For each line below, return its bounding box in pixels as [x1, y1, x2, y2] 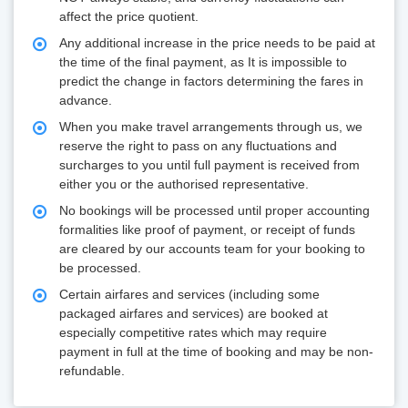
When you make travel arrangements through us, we [59, 119, 362, 135]
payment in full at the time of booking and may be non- [59, 344, 373, 360]
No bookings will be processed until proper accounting [59, 203, 370, 219]
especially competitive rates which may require [59, 325, 327, 341]
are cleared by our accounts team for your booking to [59, 241, 365, 257]
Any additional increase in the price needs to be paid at [59, 36, 375, 51]
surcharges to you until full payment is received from [59, 158, 360, 173]
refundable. [59, 363, 125, 379]
